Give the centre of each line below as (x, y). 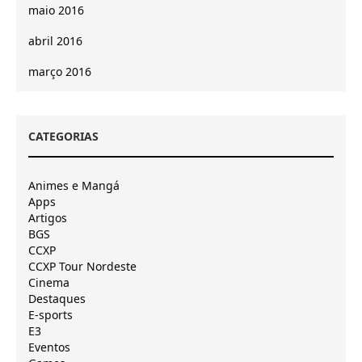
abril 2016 (55, 41)
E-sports (51, 315)
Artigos (48, 218)
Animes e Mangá (74, 186)
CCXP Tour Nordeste (82, 267)
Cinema (49, 283)
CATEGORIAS (63, 137)
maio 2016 (56, 11)
